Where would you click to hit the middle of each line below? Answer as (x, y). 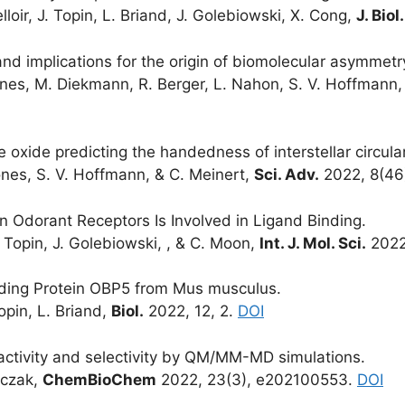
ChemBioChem (99, 379)
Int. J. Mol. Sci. (313, 243)
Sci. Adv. (287, 174)
